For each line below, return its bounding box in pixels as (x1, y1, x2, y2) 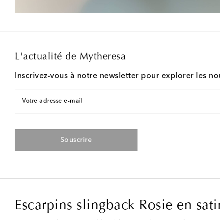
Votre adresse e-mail (22, 98, 82, 104)
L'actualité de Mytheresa (15, 52, 126, 62)
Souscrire (60, 136, 92, 143)
